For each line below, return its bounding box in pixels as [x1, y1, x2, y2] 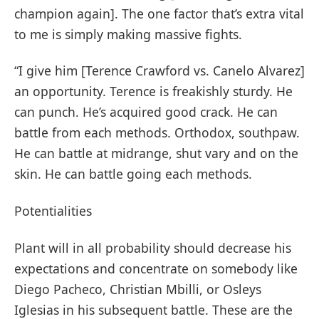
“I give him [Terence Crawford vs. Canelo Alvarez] [14, 62, 305, 80]
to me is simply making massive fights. [14, 25, 242, 43]
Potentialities [14, 202, 95, 220]
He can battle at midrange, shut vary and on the [14, 145, 298, 162]
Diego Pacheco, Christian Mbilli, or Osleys [14, 280, 261, 298]
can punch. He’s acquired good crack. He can [14, 103, 278, 121]
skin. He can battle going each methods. [14, 165, 252, 183]
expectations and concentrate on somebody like [14, 259, 298, 277]
